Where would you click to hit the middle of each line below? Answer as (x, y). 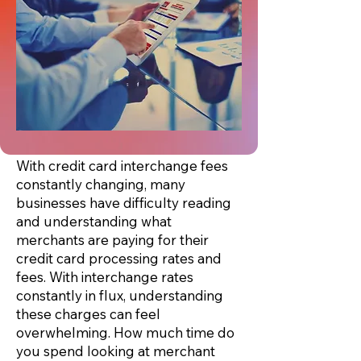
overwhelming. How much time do (125, 332)
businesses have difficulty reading (124, 203)
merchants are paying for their (112, 240)
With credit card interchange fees (122, 166)
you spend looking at (85, 351)
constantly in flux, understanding (120, 295)
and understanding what (94, 221)
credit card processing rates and (119, 258)
